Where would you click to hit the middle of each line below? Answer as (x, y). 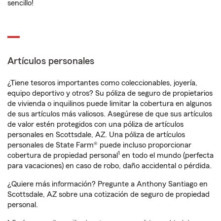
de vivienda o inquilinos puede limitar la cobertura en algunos (110, 104)
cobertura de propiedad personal (63, 155)
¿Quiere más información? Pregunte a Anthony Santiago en (108, 184)
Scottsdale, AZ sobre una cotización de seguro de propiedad (109, 194)
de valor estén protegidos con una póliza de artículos (95, 124)
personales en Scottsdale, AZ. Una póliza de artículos (96, 135)
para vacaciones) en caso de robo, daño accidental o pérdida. (110, 166)
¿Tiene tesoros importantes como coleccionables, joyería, (102, 83)
